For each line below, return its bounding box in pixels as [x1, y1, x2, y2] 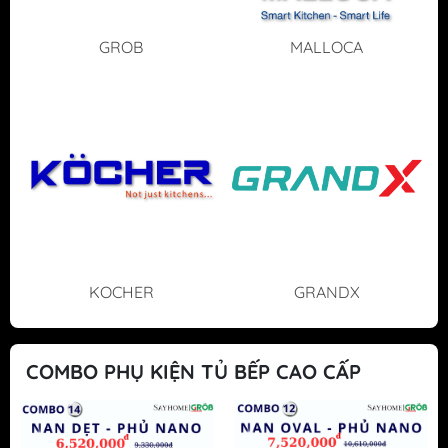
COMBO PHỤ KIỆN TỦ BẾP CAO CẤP [26, 359, 361, 385]
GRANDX [293, 282, 360, 303]
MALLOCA [290, 36, 364, 57]
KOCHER [88, 282, 154, 303]
